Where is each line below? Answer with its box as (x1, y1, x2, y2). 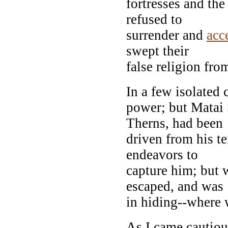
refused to (126, 11, 182, 27)
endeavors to (126, 147, 198, 162)
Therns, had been (126, 115, 223, 131)
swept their (126, 43, 189, 59)
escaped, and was (126, 178, 223, 194)
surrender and (126, 27, 207, 43)
